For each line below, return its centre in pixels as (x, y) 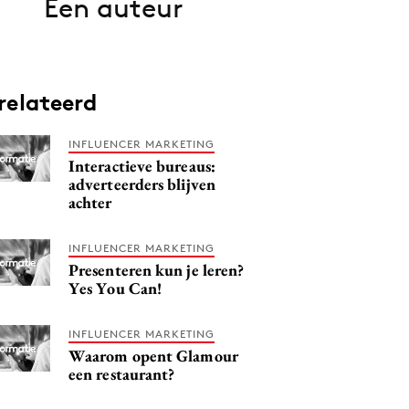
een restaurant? (122, 373)
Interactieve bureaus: (142, 165)
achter (90, 202)
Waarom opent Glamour (153, 355)
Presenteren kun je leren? (157, 269)
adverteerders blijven (142, 184)
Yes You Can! (115, 288)
